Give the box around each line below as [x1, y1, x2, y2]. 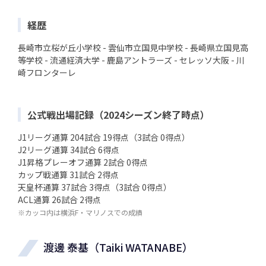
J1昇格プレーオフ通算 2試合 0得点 [18, 156, 148, 169]
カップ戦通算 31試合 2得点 [18, 169, 119, 181]
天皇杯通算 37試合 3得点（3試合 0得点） [18, 181, 172, 194]
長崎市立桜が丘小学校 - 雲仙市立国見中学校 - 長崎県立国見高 [18, 42, 248, 54]
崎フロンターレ [18, 66, 76, 79]
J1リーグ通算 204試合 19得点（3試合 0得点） [18, 131, 190, 144]
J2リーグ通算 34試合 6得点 [18, 144, 119, 156]
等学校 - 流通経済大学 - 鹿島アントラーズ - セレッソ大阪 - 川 [18, 54, 245, 66]
